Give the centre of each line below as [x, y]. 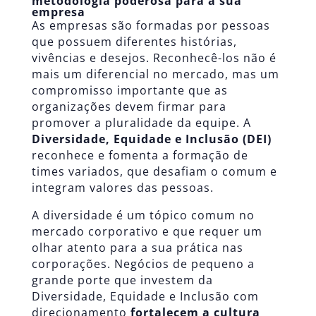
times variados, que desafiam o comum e [154, 172]
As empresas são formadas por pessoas [151, 26]
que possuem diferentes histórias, [134, 42]
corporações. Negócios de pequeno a [143, 264]
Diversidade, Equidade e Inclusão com [145, 297]
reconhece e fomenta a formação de [140, 156]
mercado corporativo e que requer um [147, 232]
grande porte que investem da [122, 280]
